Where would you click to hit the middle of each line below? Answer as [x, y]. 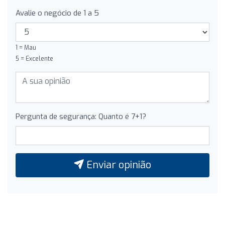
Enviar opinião [118, 165]
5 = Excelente [34, 59]
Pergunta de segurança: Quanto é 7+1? [81, 116]
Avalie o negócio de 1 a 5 [57, 13]
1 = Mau [26, 47]
